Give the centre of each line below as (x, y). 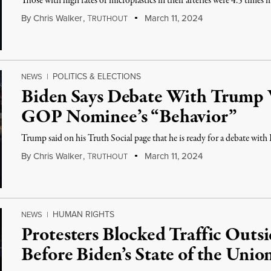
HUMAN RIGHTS (84, 214)
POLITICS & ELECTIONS (97, 76)
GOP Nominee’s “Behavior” (129, 117)
